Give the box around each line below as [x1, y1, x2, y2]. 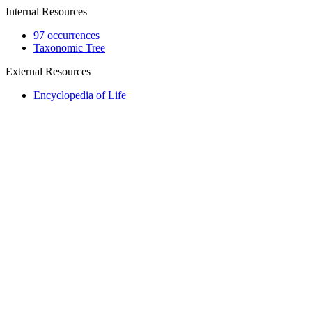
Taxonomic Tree [33, 42, 105, 54]
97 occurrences [33, 29, 100, 41]
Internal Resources [6, 6, 87, 17]
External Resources [6, 65, 91, 77]
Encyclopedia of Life [33, 89, 126, 101]
